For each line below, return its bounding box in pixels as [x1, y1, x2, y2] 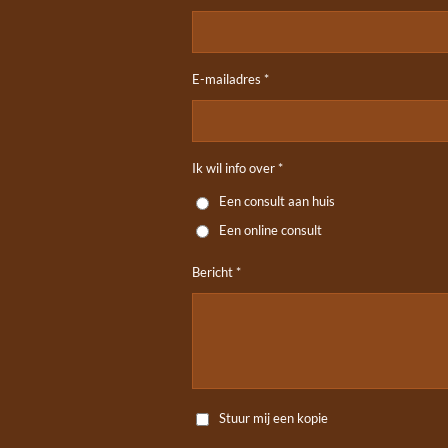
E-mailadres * [192, 71, 269, 87]
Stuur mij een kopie [219, 409, 329, 426]
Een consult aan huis [219, 193, 336, 210]
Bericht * [192, 264, 241, 281]
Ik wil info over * [192, 160, 283, 176]
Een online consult [219, 221, 323, 238]
